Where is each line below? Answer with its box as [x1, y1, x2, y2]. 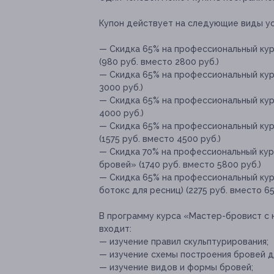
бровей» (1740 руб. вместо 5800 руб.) [99, 160, 261, 170]
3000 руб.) [99, 83, 143, 93]
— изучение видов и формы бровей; [99, 262, 253, 273]
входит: [99, 224, 131, 234]
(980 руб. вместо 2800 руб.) [99, 57, 219, 67]
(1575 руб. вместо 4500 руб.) [99, 134, 221, 144]
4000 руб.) [99, 108, 144, 119]
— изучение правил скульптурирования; [99, 237, 268, 247]
